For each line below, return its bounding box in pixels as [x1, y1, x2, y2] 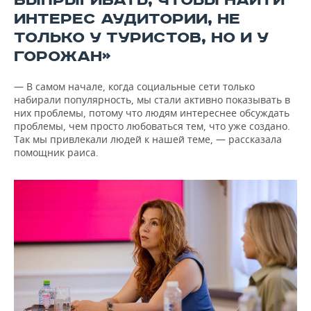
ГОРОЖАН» [14, 47, 111, 66]
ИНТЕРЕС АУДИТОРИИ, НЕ [14, 10, 240, 28]
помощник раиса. [14, 146, 99, 159]
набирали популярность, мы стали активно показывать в [14, 93, 290, 106]
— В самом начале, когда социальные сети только [14, 80, 255, 93]
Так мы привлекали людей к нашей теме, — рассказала [14, 133, 282, 146]
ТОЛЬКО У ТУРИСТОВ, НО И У [14, 28, 269, 47]
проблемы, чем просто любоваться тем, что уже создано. [14, 119, 290, 133]
